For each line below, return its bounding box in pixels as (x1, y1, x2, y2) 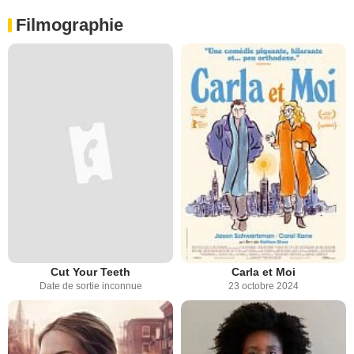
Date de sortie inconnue (39, 281, 142, 292)
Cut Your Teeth (51, 265, 130, 279)
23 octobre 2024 (228, 281, 299, 292)
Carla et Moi (232, 265, 296, 279)
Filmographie (16, 14, 123, 35)
